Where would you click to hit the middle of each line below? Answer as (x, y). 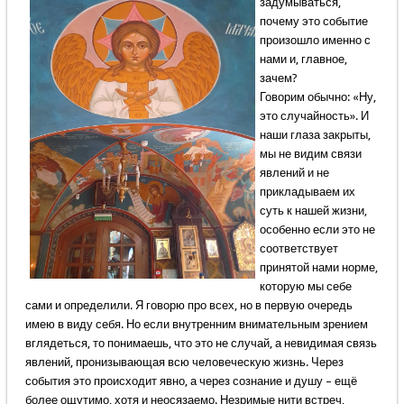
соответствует (298, 249)
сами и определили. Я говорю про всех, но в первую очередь (188, 306)
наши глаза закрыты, (315, 135)
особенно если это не (317, 230)
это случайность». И (314, 116)
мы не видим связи (310, 154)
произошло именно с (315, 41)
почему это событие (313, 22)
